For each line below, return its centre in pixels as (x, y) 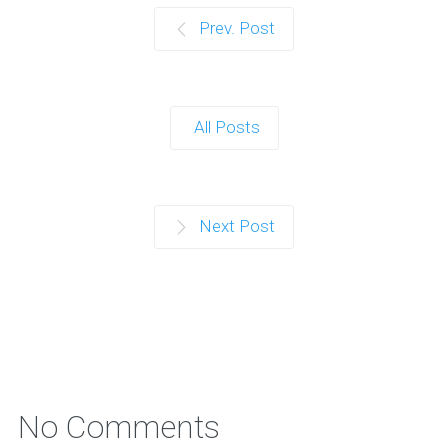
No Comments (118, 426)
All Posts (226, 126)
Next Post (237, 225)
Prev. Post (237, 27)
